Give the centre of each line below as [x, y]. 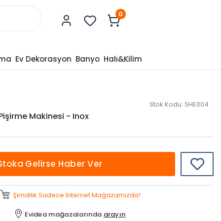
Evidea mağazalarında [64, 215]
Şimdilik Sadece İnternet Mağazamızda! [77, 195]
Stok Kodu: [166, 104]
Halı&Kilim [123, 59]
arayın [114, 215]
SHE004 [196, 104]
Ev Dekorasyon [43, 59]
